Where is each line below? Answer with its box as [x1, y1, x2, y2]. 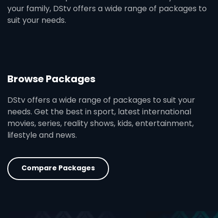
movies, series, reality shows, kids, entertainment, [7, 118, 194, 129]
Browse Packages [7, 72, 95, 86]
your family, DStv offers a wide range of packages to [7, 3, 207, 14]
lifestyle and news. [7, 129, 77, 141]
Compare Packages [21, 163, 95, 173]
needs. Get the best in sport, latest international [7, 106, 191, 117]
